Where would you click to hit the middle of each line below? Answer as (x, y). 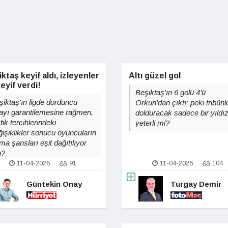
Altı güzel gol (155, 76)
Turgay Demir (196, 184)
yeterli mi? (152, 123)
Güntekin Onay (54, 184)
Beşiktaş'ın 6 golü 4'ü (170, 92)
